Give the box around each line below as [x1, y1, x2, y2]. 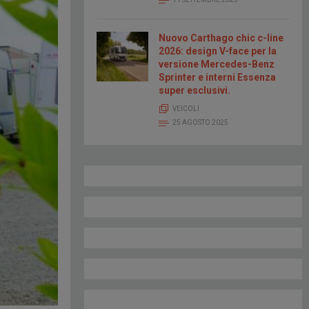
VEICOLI [172, 105, 199, 113]
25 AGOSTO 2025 [172, 119, 228, 127]
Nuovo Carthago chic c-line [159, 32, 283, 44]
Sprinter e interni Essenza [159, 72, 276, 83]
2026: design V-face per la [159, 46, 277, 57]
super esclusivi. [159, 85, 230, 97]
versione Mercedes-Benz [159, 59, 275, 70]
